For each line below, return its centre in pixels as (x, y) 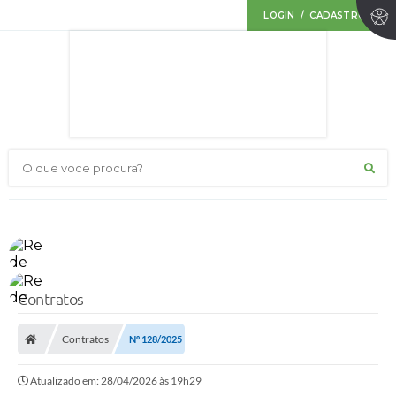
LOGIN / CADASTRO (315, 15)
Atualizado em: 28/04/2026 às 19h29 (116, 381)
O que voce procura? (74, 168)
